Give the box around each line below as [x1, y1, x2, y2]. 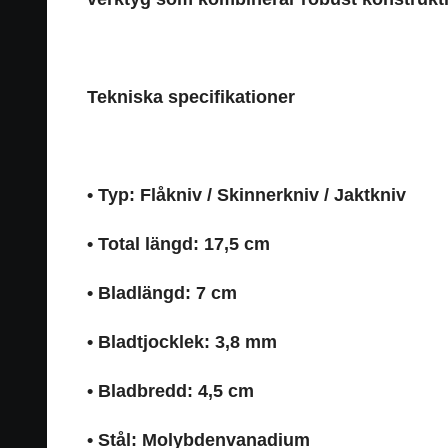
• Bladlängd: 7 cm [87, 282, 237, 303]
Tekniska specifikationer [87, 86, 295, 107]
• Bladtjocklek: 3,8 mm [87, 331, 277, 352]
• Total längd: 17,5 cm [87, 233, 270, 254]
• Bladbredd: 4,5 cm [87, 380, 254, 401]
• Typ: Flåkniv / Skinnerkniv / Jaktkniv [87, 184, 406, 205]
